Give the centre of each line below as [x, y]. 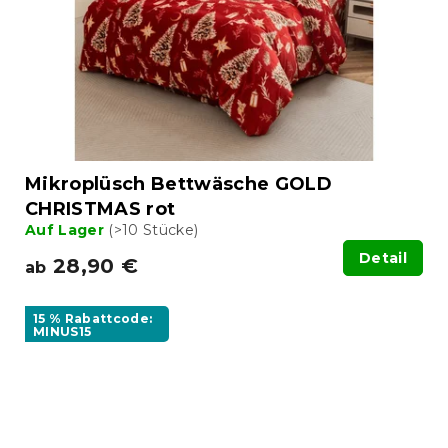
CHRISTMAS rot [100, 209]
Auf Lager [67, 230]
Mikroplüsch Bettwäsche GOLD [178, 184]
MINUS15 [62, 332]
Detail [383, 258]
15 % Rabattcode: [93, 319]
